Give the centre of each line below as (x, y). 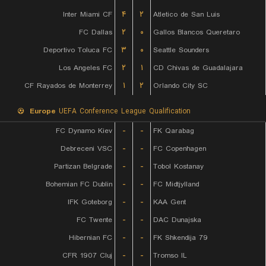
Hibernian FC (91, 238)
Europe (43, 111)
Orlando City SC (180, 86)
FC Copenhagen (180, 149)
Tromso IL (170, 256)
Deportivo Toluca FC (78, 50)
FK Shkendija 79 (180, 238)
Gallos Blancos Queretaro (197, 32)
